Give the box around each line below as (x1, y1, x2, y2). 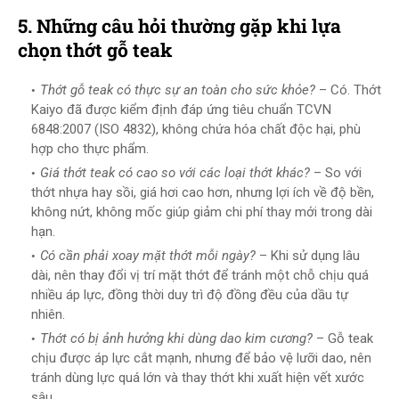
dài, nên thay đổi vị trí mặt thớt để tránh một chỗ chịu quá (31, 267, 369, 283)
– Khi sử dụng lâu (256, 248, 360, 264)
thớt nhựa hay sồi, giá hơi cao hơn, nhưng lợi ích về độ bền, (31, 184, 374, 200)
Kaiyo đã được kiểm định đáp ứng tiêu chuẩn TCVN (31, 102, 331, 118)
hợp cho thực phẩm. (31, 141, 149, 157)
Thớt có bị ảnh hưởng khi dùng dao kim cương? (40, 330, 313, 346)
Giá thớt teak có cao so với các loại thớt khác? (40, 165, 310, 181)
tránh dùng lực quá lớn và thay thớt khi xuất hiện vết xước (31, 370, 364, 386)
